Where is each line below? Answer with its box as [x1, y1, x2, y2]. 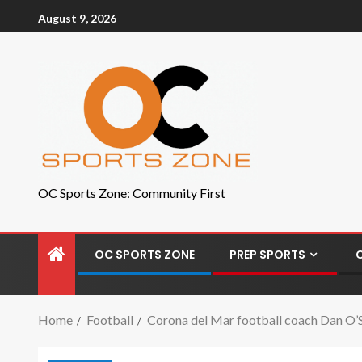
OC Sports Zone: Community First [38, 185, 225, 200]
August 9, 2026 [38, 11, 116, 25]
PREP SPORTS [229, 246, 305, 263]
